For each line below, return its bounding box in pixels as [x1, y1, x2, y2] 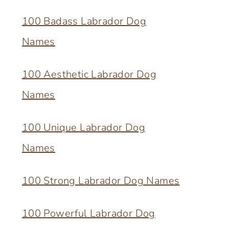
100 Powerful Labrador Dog [21, 207, 155, 220]
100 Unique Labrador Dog [21, 121, 146, 134]
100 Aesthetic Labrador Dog [21, 67, 157, 81]
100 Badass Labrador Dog [21, 14, 147, 28]
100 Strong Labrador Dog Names [21, 174, 180, 188]
